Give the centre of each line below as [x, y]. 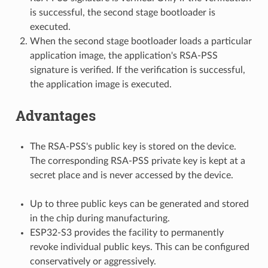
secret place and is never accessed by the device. [131, 175]
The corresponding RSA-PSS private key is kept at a [137, 161]
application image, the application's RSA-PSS [124, 55]
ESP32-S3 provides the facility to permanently [127, 232]
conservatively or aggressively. [93, 261]
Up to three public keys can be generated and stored [139, 204]
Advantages [55, 115]
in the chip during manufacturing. [100, 218]
